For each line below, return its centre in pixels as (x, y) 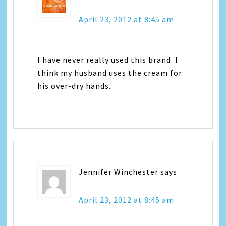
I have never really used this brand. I (108, 60)
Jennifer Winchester (119, 172)
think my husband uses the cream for (110, 73)
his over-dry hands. (74, 86)
